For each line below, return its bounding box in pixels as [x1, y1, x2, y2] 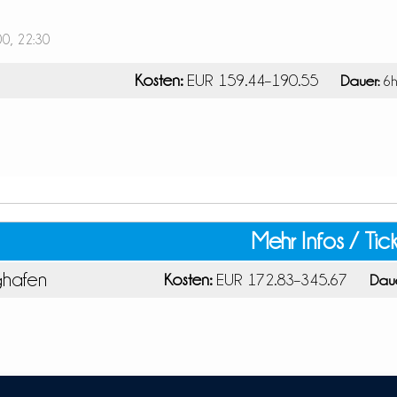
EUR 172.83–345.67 [211, 269, 352, 288]
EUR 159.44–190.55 [182, 70, 323, 89]
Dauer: [339, 72, 379, 89]
